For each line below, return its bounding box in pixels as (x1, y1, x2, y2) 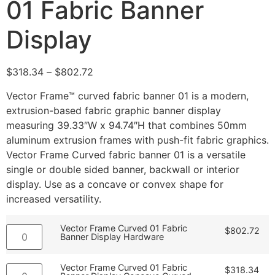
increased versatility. (6, 192, 101, 205)
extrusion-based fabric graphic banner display (6, 104, 221, 117)
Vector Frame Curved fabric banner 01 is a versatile (6, 148, 246, 161)
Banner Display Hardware (60, 231, 165, 242)
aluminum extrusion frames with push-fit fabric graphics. (6, 133, 269, 146)
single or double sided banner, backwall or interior (6, 163, 239, 176)
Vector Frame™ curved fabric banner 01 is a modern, (6, 89, 249, 102)
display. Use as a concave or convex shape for (6, 177, 223, 190)
